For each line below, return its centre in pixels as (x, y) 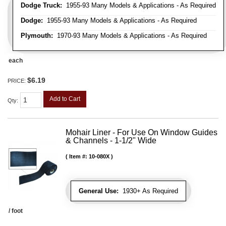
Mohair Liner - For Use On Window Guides (142, 133)
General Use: (99, 191)
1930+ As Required (148, 191)
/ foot (16, 211)
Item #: (79, 157)
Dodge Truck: (41, 6)
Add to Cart (65, 99)
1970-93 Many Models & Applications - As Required (130, 36)
